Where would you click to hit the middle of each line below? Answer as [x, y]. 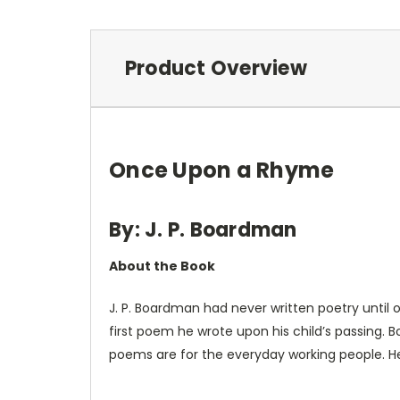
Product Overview [216, 68]
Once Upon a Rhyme [222, 170]
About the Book [162, 266]
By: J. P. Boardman [203, 229]
